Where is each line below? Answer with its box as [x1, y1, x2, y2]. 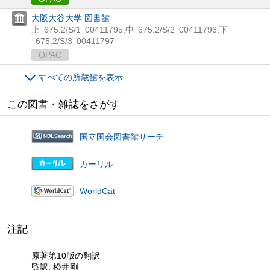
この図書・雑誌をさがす [7, 98, 120, 110]
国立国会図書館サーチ [80, 131, 164, 142]
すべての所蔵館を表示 [39, 72, 123, 82]
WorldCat [80, 186, 115, 196]
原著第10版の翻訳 [31, 250, 100, 260]
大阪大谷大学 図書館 [31, 13, 110, 23]
